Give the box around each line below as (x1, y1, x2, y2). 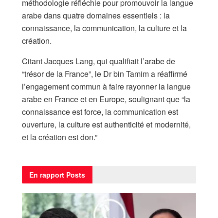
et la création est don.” (22, 131, 97, 143)
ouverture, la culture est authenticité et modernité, (22, 118, 191, 130)
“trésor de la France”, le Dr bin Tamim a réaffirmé (22, 68, 187, 79)
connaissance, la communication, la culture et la (22, 22, 187, 34)
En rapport (29, 169, 64, 180)
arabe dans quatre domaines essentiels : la (22, 9, 170, 21)
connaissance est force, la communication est (22, 106, 178, 117)
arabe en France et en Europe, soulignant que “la (22, 93, 190, 105)
